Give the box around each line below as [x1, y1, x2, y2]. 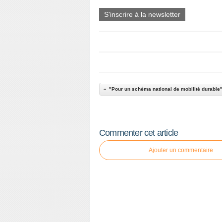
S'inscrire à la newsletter [104, 10, 180, 18]
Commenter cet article [99, 127, 178, 138]
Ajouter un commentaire [149, 146, 213, 154]
